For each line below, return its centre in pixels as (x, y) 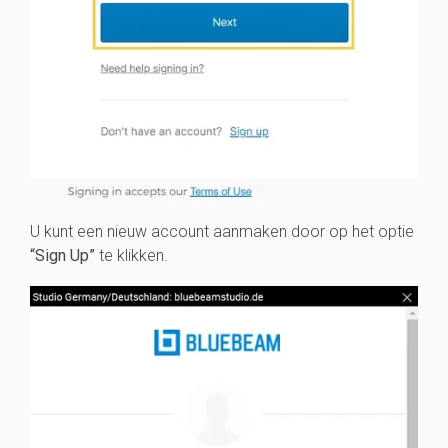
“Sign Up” (62, 255)
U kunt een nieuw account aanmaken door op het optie (222, 231)
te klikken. (131, 255)
